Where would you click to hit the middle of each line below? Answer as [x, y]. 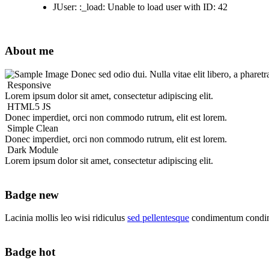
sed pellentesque [158, 218]
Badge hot [30, 252]
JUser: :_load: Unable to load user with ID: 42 [140, 7]
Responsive [29, 85]
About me [29, 51]
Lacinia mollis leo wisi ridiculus [66, 218]
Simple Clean [33, 128]
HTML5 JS [29, 106]
